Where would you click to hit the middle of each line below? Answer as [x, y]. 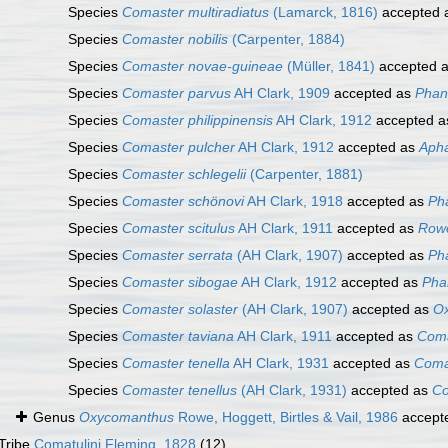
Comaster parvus [176, 93]
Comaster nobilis [175, 39]
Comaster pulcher [178, 147]
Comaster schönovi [183, 201]
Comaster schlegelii [184, 174]
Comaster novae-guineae [202, 66]
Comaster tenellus [179, 390]
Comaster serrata [177, 255]
